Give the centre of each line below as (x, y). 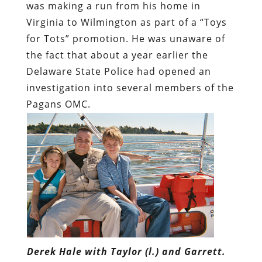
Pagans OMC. (60, 104)
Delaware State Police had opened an (118, 72)
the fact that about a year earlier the (117, 55)
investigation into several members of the (130, 88)
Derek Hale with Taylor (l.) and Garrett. (126, 252)
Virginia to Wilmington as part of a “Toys (126, 23)
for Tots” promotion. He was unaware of (125, 39)
